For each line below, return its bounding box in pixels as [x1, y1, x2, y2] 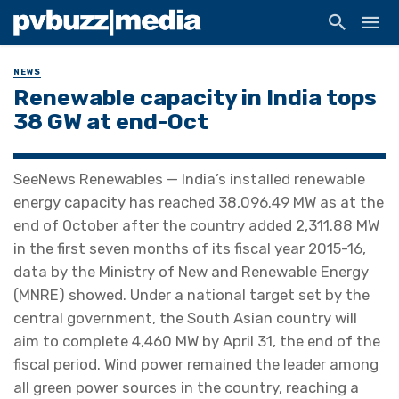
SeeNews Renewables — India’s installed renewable [13, 170, 365, 189]
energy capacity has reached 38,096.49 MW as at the [13, 193, 384, 212]
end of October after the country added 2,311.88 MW [13, 216, 379, 235]
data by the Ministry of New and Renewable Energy [13, 263, 369, 281]
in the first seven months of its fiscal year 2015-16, [13, 240, 366, 258]
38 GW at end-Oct [13, 108, 208, 135]
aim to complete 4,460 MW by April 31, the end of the [13, 332, 380, 351]
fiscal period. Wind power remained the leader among [13, 355, 379, 374]
